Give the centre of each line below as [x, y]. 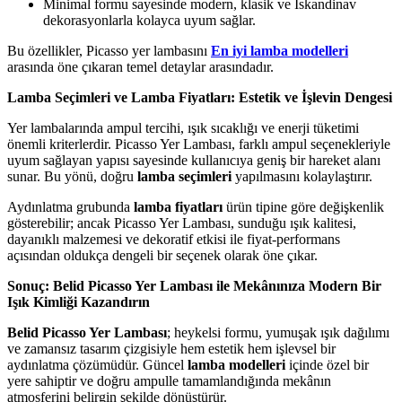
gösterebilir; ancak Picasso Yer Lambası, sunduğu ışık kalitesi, [182, 223]
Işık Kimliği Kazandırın [79, 301]
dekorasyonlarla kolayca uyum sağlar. [149, 20]
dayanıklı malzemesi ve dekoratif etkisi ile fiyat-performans [174, 239]
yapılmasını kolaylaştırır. [302, 176]
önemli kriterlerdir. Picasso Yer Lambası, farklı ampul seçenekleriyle [199, 144]
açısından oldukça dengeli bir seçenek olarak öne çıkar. [162, 255]
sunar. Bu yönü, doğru [72, 176]
